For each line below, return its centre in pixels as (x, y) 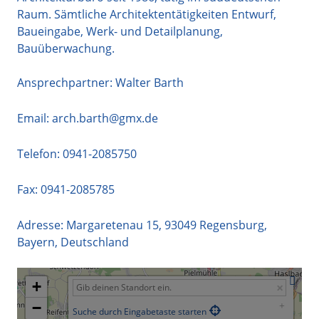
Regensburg (232, 225)
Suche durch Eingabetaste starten (140, 311)
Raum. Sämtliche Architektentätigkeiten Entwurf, (147, 14)
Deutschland (95, 242)
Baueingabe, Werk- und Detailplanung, (120, 31)
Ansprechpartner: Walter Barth (100, 82)
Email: (33, 118)
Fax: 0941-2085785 (66, 189)
